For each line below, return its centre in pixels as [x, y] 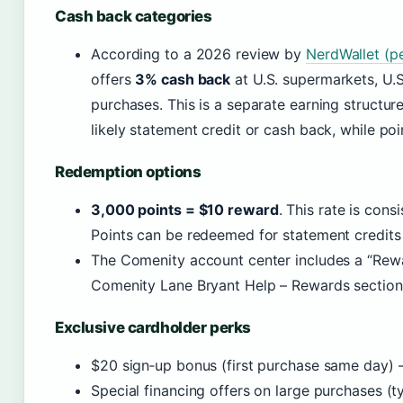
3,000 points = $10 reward [185, 210]
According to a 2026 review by [198, 54]
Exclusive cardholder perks [153, 327]
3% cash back [183, 79]
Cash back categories [134, 16]
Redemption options [128, 172]
